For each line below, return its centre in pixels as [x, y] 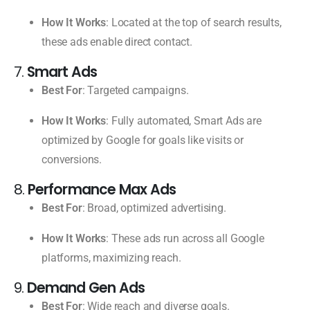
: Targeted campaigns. [135, 90]
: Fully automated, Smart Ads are [184, 120]
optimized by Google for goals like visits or [143, 140]
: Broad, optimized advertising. [154, 208]
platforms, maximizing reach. [111, 257]
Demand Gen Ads [86, 288]
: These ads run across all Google [185, 238]
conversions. [72, 159]
